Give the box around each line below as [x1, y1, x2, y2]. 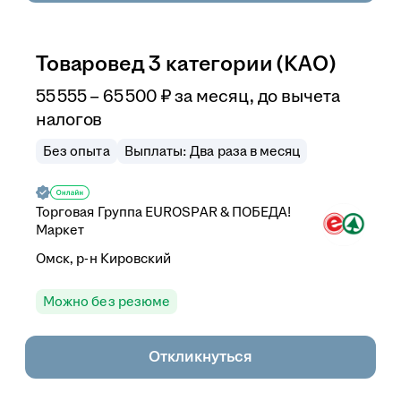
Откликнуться [149, 348, 252, 365]
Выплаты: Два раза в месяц [124, 143, 301, 158]
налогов [36, 110, 103, 129]
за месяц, [175, 87, 258, 106]
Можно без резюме [43, 294, 171, 309]
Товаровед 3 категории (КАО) [36, 52, 336, 75]
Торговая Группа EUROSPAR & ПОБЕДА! [36, 204, 292, 219]
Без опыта [43, 143, 110, 158]
